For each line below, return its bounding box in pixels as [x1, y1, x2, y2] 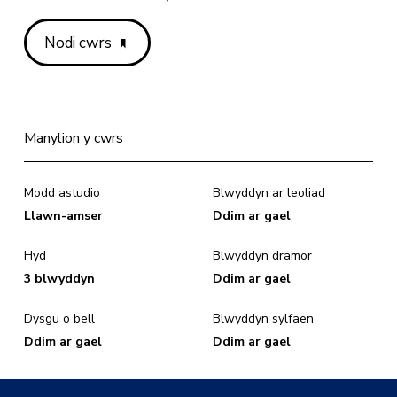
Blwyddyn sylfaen [213, 310, 314, 327]
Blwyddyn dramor [213, 247, 312, 264]
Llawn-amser [24, 207, 104, 224]
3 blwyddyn [24, 270, 96, 287]
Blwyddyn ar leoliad [213, 184, 325, 201]
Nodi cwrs [43, 32, 115, 53]
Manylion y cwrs [24, 128, 124, 148]
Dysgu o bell [24, 310, 96, 327]
